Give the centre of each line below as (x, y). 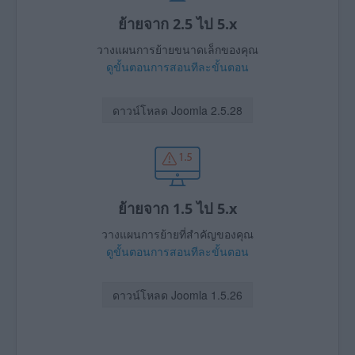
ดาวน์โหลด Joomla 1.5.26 (177, 294)
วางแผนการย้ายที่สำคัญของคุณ (177, 234)
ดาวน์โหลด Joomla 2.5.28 (177, 110)
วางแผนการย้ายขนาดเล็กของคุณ (177, 50)
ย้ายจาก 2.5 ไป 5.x (177, 23)
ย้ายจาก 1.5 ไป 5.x (177, 208)
